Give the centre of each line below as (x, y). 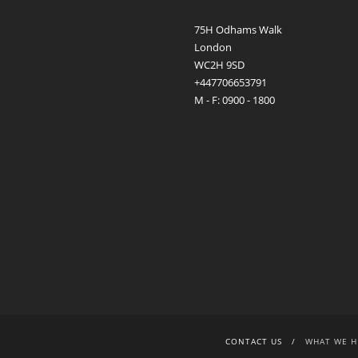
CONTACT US (254, 341)
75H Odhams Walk (238, 30)
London (213, 47)
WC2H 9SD (219, 65)
